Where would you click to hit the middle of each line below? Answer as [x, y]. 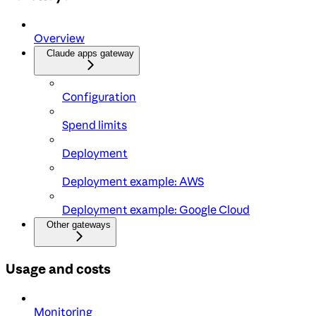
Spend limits [95, 125]
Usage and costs [58, 268]
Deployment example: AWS [133, 182]
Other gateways [79, 225]
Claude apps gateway [90, 54]
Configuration [99, 97]
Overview [59, 38]
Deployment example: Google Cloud [156, 210]
